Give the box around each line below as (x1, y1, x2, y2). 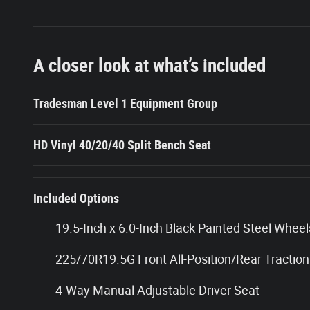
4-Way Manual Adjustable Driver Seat (55, 282, 259, 298)
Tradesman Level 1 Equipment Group (33, 95, 217, 111)
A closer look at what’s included (33, 54, 266, 77)
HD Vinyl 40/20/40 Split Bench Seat (33, 137, 211, 152)
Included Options (33, 190, 119, 206)
